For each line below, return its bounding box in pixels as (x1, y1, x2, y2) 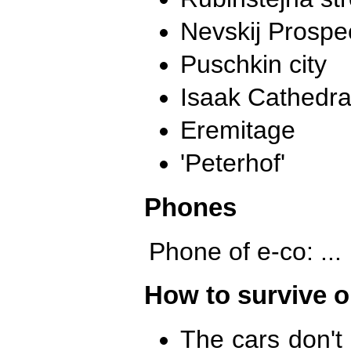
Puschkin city (180, 50, 327, 79)
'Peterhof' (180, 149, 285, 178)
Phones (144, 192, 237, 222)
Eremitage (180, 116, 295, 145)
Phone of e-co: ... (149, 237, 342, 266)
